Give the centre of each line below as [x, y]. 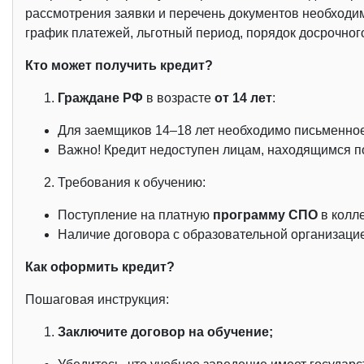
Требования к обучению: [132, 183]
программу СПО [267, 215]
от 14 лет [243, 98]
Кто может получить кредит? [119, 66]
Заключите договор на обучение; [165, 332]
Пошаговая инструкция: [97, 300]
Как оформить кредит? [100, 267]
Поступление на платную [135, 215]
